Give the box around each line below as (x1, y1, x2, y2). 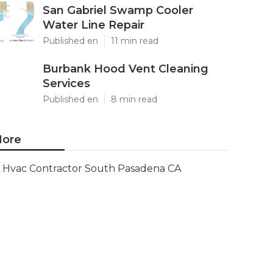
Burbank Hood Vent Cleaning (43, 62, 208, 76)
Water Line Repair (43, 18, 144, 32)
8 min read (111, 94, 157, 105)
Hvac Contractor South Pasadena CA (2, 163, 181, 174)
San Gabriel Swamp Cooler (43, 4, 193, 17)
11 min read (111, 35, 158, 46)
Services (43, 77, 90, 90)
